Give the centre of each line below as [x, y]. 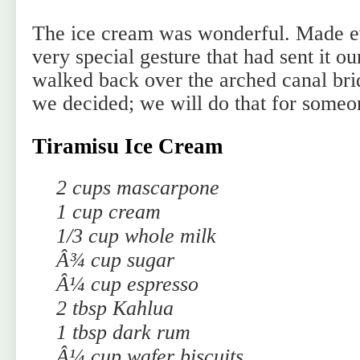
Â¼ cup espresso [127, 284]
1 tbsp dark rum [123, 332]
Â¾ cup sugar [115, 260]
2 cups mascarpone [138, 188]
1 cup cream [108, 212]
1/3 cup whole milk [136, 236]
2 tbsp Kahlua [115, 308]
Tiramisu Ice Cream [127, 146]
